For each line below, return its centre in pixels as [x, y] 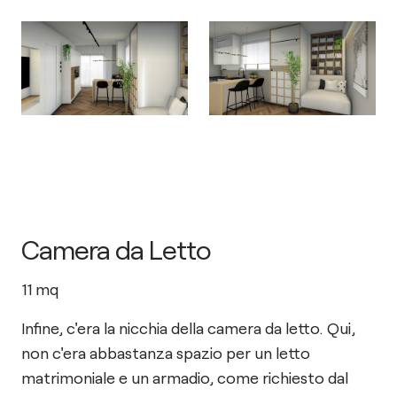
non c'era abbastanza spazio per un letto [166, 352]
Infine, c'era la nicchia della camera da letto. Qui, [188, 327]
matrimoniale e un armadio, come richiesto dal [185, 377]
